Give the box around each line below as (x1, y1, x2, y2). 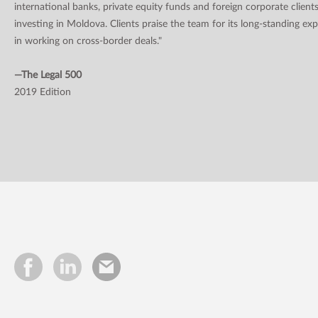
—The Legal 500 (14, 70, 82, 80)
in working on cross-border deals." (14, 35, 162, 46)
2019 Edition (14, 87, 71, 97)
